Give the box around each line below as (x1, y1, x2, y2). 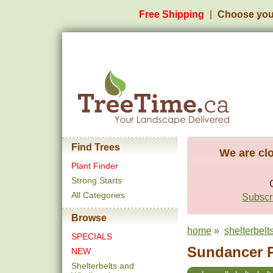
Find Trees (71, 142, 120, 152)
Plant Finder (71, 161, 118, 171)
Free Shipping (139, 9, 204, 19)
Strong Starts (71, 175, 122, 185)
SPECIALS (71, 232, 112, 241)
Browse (71, 213, 107, 223)
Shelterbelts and (71, 261, 134, 271)
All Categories (71, 190, 125, 200)
